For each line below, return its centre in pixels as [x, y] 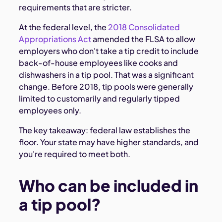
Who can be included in [109, 186]
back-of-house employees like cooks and [99, 63]
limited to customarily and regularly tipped [100, 99]
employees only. [50, 111]
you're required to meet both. [75, 154]
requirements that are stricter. [76, 7]
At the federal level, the [63, 27]
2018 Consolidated [143, 27]
